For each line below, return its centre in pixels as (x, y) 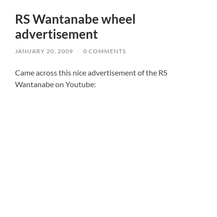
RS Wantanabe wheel (76, 19)
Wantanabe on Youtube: (56, 84)
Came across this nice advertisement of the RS (91, 73)
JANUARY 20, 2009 (44, 51)
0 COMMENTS (105, 51)
